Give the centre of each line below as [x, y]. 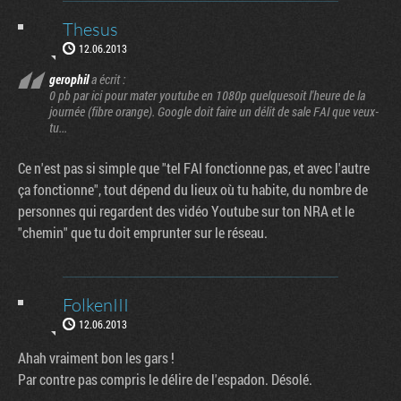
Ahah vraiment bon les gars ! [96, 357]
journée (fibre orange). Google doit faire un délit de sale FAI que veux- [214, 111]
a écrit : [107, 79]
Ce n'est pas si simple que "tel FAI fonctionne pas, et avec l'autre [194, 167]
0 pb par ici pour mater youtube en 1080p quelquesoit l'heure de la [207, 95]
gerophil [69, 79]
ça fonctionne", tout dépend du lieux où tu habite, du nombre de [193, 189]
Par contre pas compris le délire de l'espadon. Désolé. [165, 379]
